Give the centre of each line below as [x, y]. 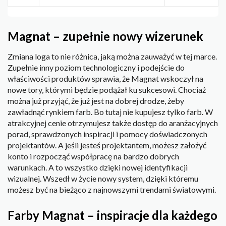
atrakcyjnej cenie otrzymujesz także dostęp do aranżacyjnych [113, 123]
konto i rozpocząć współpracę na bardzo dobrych [93, 156]
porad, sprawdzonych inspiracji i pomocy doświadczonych [107, 134]
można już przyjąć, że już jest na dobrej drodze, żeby [96, 101]
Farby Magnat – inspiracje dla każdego [112, 215]
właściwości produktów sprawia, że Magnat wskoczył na [105, 79]
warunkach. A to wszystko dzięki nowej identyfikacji [98, 167]
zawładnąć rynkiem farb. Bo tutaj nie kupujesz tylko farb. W [110, 112]
